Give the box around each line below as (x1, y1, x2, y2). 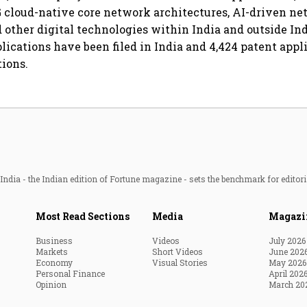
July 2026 (269, 234, 306, 246)
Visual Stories (152, 256, 208, 268)
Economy (36, 256, 73, 268)
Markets (36, 245, 68, 257)
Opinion (36, 278, 66, 290)
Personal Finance (36, 267, 105, 279)
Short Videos (152, 245, 203, 257)
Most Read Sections (36, 209, 130, 223)
